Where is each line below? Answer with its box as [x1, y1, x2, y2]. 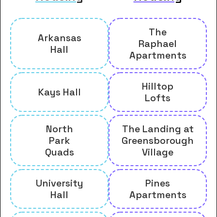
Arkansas [37, 31, 81, 44]
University [35, 176, 83, 189]
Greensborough [122, 134, 194, 147]
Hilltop [142, 79, 173, 93]
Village [142, 145, 173, 158]
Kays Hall [38, 85, 81, 98]
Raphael [139, 37, 177, 50]
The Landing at [122, 122, 194, 135]
